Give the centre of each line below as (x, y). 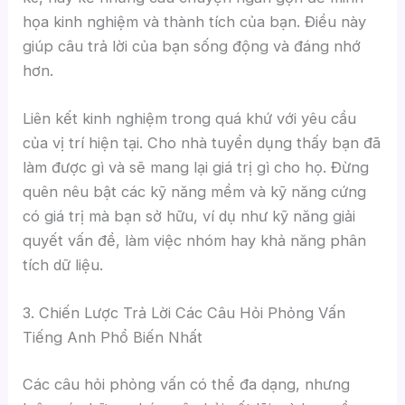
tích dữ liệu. (63, 265)
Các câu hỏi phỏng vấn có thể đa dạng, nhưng (187, 384)
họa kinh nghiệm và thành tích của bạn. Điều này (195, 21)
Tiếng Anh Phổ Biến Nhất (113, 338)
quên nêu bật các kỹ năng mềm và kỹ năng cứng (195, 192)
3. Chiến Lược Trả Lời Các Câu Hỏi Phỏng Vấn (184, 313)
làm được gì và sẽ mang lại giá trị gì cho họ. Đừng (196, 168)
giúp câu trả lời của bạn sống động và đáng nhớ (192, 46)
